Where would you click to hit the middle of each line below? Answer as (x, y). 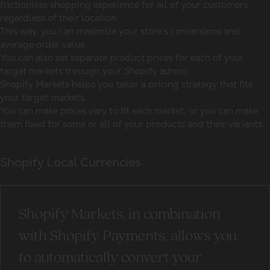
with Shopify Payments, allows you (128, 237)
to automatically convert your (110, 258)
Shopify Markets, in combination (120, 215)
